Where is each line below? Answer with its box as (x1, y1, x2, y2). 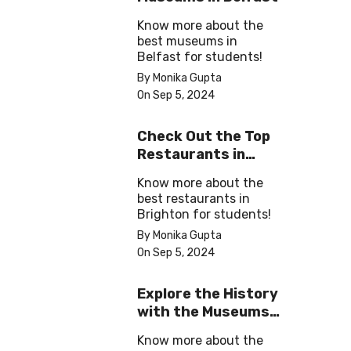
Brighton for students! (137, 207, 271, 223)
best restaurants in (137, 191, 250, 207)
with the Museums (137, 303, 270, 321)
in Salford (137, 321, 208, 339)
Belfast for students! (137, 49, 262, 65)
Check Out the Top (137, 128, 270, 146)
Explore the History (137, 285, 278, 303)
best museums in (137, 34, 237, 49)
